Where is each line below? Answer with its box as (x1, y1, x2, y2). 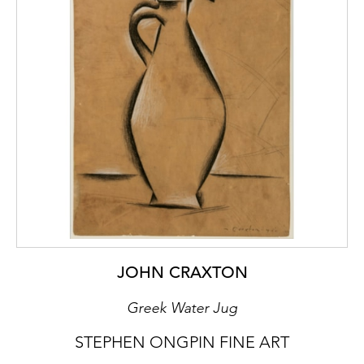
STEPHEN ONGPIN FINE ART (75, 331, 289, 352)
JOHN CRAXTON (116, 262, 248, 283)
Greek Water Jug (127, 298, 237, 317)
